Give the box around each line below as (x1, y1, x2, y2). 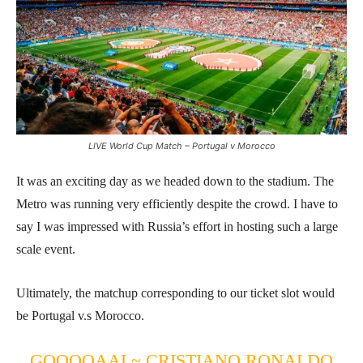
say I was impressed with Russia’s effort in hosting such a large (16, 220, 338, 234)
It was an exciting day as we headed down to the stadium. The (16, 174, 334, 189)
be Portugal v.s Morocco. (16, 309, 144, 323)
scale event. (16, 242, 75, 257)
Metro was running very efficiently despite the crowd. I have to (16, 197, 338, 211)
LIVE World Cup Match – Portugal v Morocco (88, 140, 275, 152)
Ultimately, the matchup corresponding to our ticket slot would (16, 286, 335, 301)
